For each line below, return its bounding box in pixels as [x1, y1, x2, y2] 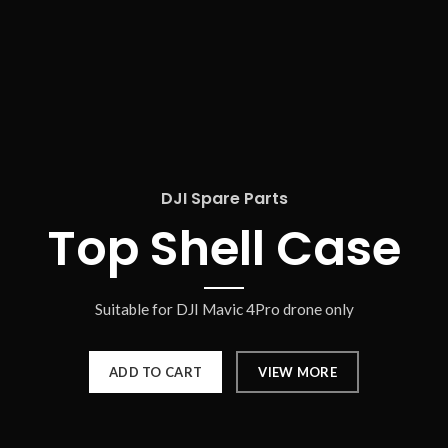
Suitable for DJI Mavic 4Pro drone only [94, 300, 354, 319]
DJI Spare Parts [160, 187, 288, 211]
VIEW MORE [258, 364, 337, 381]
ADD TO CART [108, 364, 203, 381]
